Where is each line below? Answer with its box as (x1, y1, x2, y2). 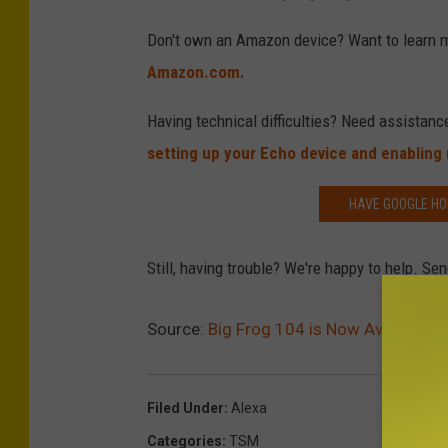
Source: (147, 319, 208, 340)
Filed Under (147, 400, 224, 417)
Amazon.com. (147, 62, 245, 83)
